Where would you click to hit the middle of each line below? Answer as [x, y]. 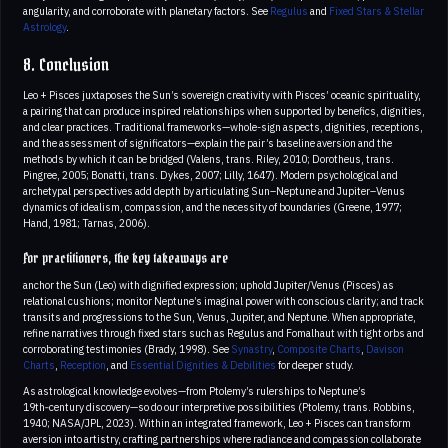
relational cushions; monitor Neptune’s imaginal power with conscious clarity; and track [223, 300]
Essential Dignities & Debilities [203, 364]
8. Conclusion [66, 65]
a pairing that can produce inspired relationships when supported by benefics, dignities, [224, 110]
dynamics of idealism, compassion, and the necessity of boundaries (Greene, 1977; [212, 206]
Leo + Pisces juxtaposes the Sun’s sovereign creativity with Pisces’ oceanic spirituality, [222, 94]
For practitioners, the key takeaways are [125, 258]
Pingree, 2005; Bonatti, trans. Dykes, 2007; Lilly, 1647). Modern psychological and [210, 174]
